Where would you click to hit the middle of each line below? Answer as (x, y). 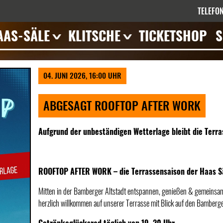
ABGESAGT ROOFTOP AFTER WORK (122, 105)
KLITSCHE (94, 35)
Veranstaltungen (101, 51)
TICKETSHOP (173, 35)
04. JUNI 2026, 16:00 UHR (82, 75)
